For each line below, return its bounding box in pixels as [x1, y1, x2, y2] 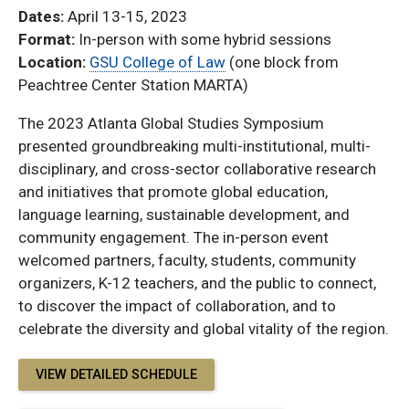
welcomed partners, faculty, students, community [18, 250, 356, 269]
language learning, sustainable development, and [18, 204, 350, 224]
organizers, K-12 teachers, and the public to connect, [18, 273, 376, 292]
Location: [18, 53, 89, 71]
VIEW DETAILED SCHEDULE [36, 366, 197, 383]
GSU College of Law [89, 53, 225, 71]
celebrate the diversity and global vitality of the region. [18, 319, 389, 338]
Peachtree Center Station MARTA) [18, 76, 248, 94]
